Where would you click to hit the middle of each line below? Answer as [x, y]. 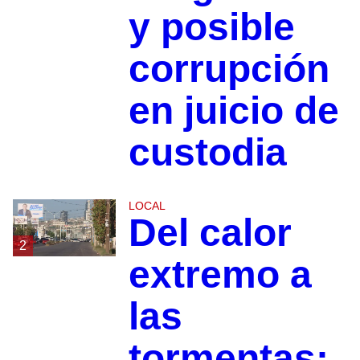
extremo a [220, 274]
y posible [211, 27]
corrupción [229, 68]
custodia [207, 152]
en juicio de [233, 110]
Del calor [210, 232]
